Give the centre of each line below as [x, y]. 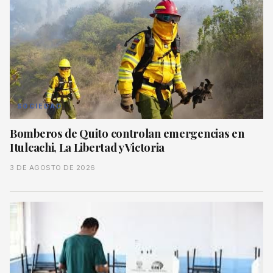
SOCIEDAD [40, 107]
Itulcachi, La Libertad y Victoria [87, 147]
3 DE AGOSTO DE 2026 [53, 168]
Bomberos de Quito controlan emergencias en [127, 133]
